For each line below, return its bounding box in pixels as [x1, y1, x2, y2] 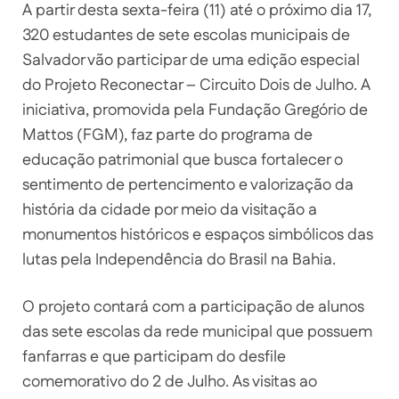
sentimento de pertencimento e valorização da [22, 173, 354, 197]
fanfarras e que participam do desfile [22, 345, 286, 369]
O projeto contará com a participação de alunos [22, 295, 364, 319]
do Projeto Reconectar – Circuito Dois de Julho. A [22, 73, 370, 97]
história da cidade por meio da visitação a [22, 198, 317, 222]
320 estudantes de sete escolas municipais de [22, 23, 350, 47]
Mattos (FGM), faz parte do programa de [22, 123, 313, 147]
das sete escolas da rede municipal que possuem [22, 320, 372, 344]
